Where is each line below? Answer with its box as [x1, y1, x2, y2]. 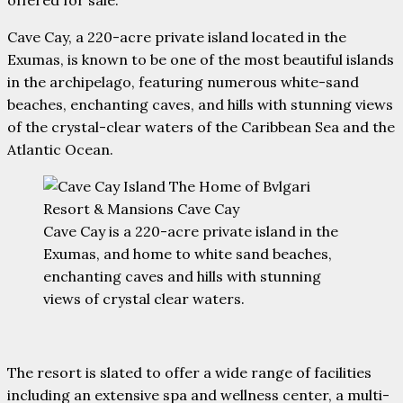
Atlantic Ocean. [7, 140, 113, 159]
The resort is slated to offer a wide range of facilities [7, 363, 372, 382]
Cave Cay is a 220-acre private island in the [43, 222, 338, 241]
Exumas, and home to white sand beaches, [43, 245, 332, 264]
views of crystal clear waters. [43, 290, 245, 309]
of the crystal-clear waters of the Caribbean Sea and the [7, 118, 395, 137]
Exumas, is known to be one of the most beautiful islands [7, 50, 394, 69]
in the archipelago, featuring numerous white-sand [7, 73, 359, 92]
